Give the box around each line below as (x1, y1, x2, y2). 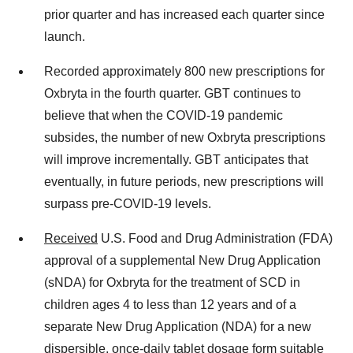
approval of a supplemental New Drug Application (44, 253, 321, 267)
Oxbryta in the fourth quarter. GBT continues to (44, 86, 301, 100)
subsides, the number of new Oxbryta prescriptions (44, 130, 325, 144)
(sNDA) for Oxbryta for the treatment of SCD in (44, 275, 300, 289)
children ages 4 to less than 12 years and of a (44, 297, 296, 311)
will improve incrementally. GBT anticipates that (44, 152, 308, 166)
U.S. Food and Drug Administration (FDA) (98, 231, 333, 245)
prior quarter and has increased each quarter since (44, 7, 325, 21)
